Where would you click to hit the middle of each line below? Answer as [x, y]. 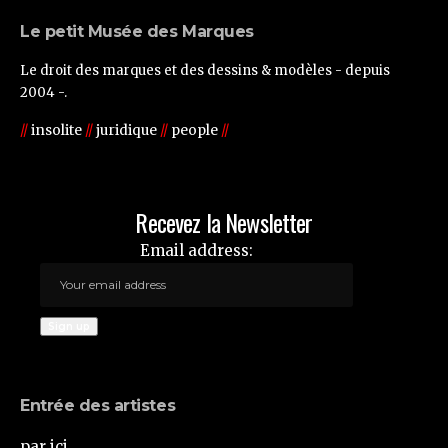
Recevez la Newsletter [224, 222]
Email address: [196, 251]
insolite [56, 130]
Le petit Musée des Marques [137, 32]
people [194, 130]
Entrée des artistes [98, 406]
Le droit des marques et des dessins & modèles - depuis [205, 71]
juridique [126, 130]
